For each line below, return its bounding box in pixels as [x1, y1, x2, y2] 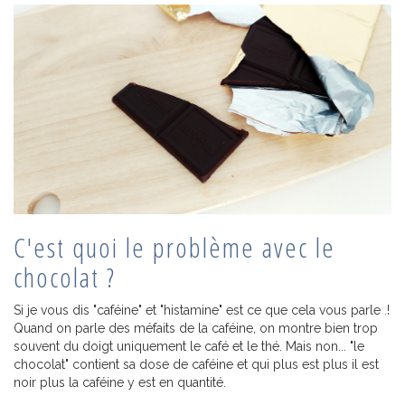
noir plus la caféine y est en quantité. [14, 375, 226, 391]
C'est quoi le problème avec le [14, 229, 335, 267]
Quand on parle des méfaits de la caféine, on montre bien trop [14, 321, 378, 336]
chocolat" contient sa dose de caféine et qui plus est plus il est [14, 357, 379, 372]
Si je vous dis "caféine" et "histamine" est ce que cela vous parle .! [14, 303, 390, 318]
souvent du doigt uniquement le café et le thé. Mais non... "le [14, 339, 364, 354]
